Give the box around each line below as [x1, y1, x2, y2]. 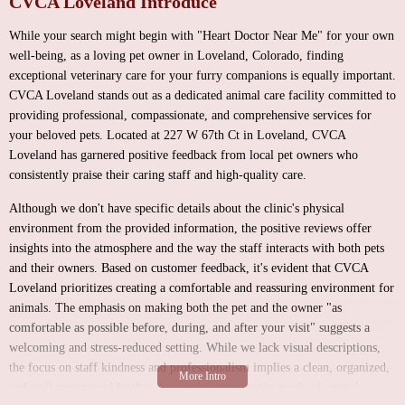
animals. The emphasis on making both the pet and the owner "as [9, 301, 342, 315]
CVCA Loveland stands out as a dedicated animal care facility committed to [9, 89, 396, 102]
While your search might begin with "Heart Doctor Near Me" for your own [9, 29, 394, 42]
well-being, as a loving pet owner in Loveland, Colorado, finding [9, 49, 344, 62]
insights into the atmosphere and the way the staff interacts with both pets [9, 241, 384, 255]
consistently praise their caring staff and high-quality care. [9, 168, 306, 182]
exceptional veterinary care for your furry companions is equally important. [9, 69, 396, 82]
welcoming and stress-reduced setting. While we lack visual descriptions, [9, 341, 381, 354]
